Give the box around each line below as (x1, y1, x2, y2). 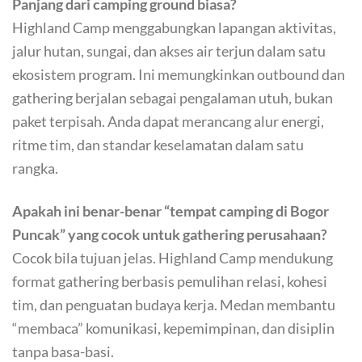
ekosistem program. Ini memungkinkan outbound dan (12, 65, 345, 83)
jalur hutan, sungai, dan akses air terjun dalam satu (12, 41, 326, 60)
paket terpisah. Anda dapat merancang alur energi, (12, 112, 324, 130)
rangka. (12, 158, 58, 177)
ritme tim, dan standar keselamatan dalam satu (12, 135, 304, 154)
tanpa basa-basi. (12, 342, 114, 360)
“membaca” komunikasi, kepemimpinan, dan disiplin (12, 318, 335, 337)
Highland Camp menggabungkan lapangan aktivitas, (12, 18, 336, 36)
